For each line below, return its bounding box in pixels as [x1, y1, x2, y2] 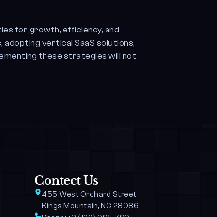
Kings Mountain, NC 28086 [42, 201, 139, 210]
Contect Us [34, 173, 98, 187]
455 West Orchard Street [42, 190, 139, 199]
